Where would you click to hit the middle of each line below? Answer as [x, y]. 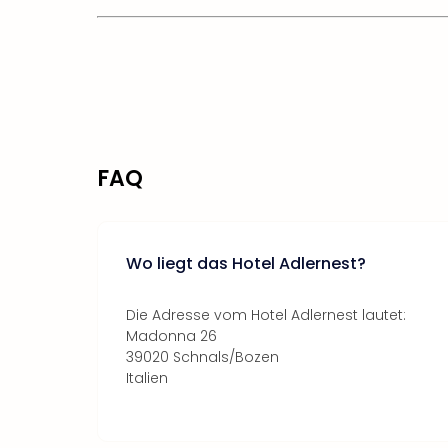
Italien [147, 377]
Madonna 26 [171, 335]
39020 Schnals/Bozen [202, 356]
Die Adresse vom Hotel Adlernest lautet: [266, 314]
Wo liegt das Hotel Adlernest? [246, 263]
